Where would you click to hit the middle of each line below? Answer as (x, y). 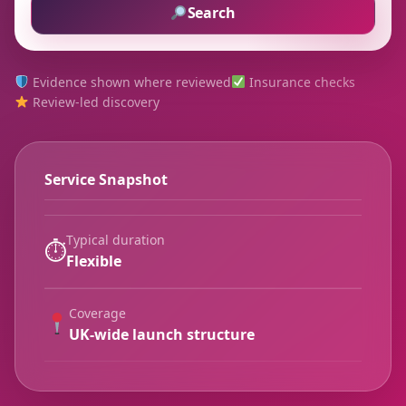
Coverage (98, 313)
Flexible (94, 261)
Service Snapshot (106, 179)
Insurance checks (300, 82)
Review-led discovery (94, 101)
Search (211, 12)
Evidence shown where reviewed (130, 82)
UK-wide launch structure (162, 334)
